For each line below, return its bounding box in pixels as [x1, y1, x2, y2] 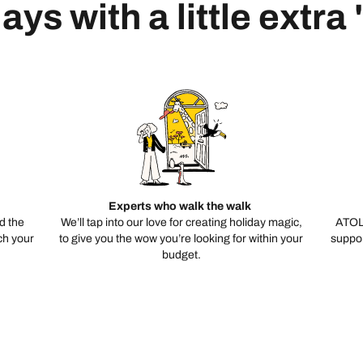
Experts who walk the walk [109, 200, 254, 213]
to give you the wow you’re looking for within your [59, 233, 304, 246]
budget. [161, 249, 201, 262]
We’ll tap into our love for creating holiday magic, [60, 216, 302, 229]
